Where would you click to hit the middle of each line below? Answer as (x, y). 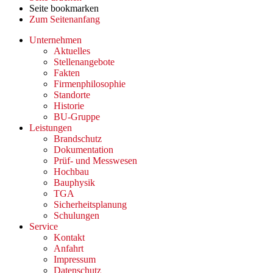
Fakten (67, 73)
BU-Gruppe (77, 116)
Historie (69, 105)
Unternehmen (55, 40)
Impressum (75, 259)
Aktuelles (72, 51)
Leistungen (51, 127)
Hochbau (71, 171)
